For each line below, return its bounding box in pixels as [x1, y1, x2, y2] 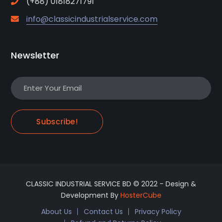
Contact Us [83, 206, 123, 217]
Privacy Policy [134, 206, 181, 217]
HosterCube [120, 190, 162, 200]
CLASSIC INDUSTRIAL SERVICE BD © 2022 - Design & [26, 178, 196, 189]
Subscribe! [36, 116, 78, 127]
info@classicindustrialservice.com [26, 13, 158, 25]
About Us [41, 206, 72, 217]
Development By [60, 190, 120, 200]
